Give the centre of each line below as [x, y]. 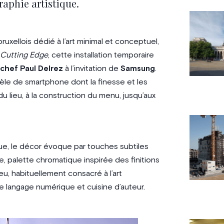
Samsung [137, 68]
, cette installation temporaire [101, 55]
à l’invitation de [91, 68]
